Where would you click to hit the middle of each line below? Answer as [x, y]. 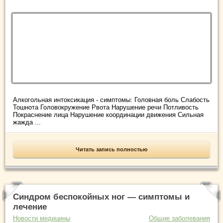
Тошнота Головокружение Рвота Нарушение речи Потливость [106, 108]
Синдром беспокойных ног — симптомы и [101, 197]
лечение [30, 207]
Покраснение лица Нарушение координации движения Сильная [108, 115]
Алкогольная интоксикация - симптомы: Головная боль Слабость [111, 100]
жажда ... [27, 122]
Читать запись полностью [111, 150]
